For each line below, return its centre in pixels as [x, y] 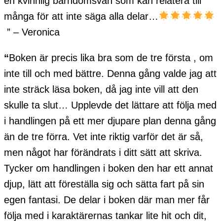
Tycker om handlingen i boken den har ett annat [109, 168]
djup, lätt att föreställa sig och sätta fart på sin [104, 184]
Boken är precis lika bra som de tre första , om [111, 57]
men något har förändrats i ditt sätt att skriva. [103, 152]
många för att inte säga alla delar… [81, 16]
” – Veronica [33, 32]
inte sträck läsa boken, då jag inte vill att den [101, 89]
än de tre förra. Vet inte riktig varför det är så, [104, 136]
